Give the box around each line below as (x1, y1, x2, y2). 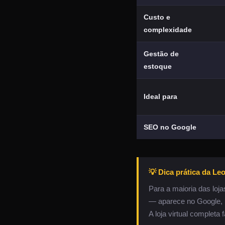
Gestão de (144, 50, 179, 58)
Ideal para (144, 92, 177, 100)
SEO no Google (144, 123, 196, 131)
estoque (144, 62, 172, 70)
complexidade (144, 26, 192, 34)
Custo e (144, 13, 170, 21)
